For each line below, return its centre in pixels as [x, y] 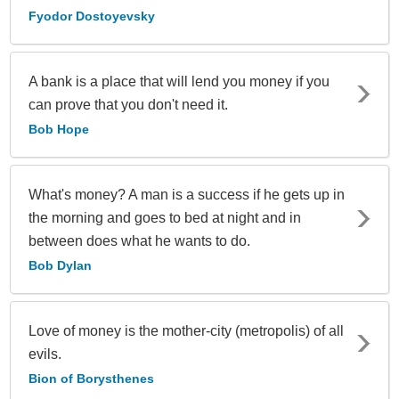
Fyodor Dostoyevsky [92, 16]
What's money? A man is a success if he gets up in [187, 195]
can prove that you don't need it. [128, 105]
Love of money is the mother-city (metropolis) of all [186, 331]
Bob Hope [59, 130]
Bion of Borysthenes [91, 379]
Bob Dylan [60, 266]
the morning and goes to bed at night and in [165, 218]
